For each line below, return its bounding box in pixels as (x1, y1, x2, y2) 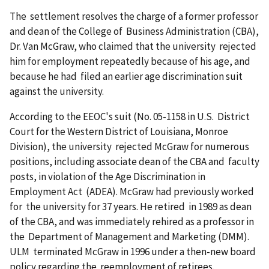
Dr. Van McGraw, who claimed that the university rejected (10, 40, 256, 53)
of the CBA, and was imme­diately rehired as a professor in (10, 215, 254, 229)
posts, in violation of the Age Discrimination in (10, 170, 205, 184)
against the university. (10, 85, 104, 98)
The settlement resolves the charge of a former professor (10, 10, 258, 23)
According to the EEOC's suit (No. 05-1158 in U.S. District (10, 110, 250, 124)
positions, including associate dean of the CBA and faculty (10, 155, 259, 169)
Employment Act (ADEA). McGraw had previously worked (10, 185, 254, 199)
